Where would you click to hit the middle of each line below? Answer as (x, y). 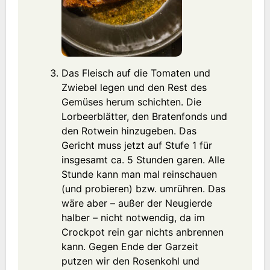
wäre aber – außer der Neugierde (137, 203)
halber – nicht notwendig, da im (133, 217)
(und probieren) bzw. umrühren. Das (143, 188)
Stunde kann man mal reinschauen (139, 174)
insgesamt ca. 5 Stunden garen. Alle (143, 159)
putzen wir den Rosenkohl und (130, 261)
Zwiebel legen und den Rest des (134, 87)
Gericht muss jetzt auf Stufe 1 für (137, 145)
